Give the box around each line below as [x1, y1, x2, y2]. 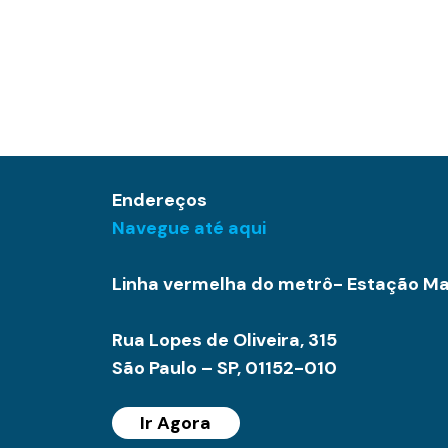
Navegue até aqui [112, 215, 266, 240]
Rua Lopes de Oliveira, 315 [112, 327, 337, 352]
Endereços [112, 187, 207, 212]
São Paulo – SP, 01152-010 [112, 355, 337, 380]
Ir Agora [140, 410, 211, 435]
